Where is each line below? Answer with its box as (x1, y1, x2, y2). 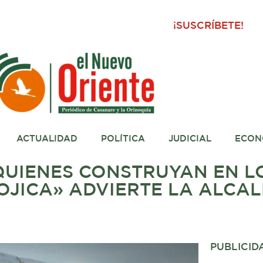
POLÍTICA (100, 135, 145, 143)
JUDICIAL (168, 135, 211, 143)
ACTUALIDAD (16, 135, 77, 143)
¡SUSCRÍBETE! (173, 22, 244, 31)
